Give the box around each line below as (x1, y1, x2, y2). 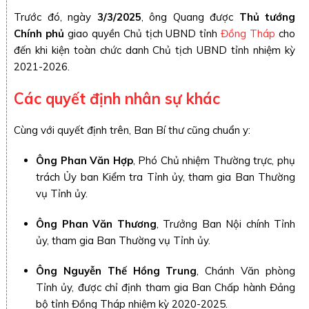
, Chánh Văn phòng (197, 264, 296, 277)
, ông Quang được (141, 10, 239, 23)
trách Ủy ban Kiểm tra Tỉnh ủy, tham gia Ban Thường (36, 170, 295, 183)
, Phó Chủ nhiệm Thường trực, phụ (132, 154, 296, 167)
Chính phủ (14, 27, 64, 40)
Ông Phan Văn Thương (36, 217, 157, 230)
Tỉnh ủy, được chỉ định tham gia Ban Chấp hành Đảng (36, 281, 295, 294)
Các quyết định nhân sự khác (14, 89, 220, 108)
